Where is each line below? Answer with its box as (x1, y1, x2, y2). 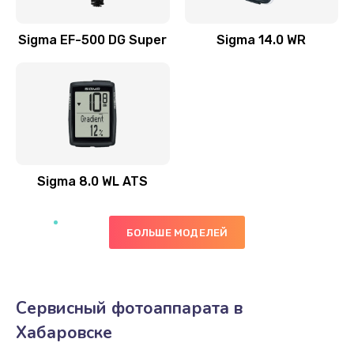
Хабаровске (16, 322, 112, 344)
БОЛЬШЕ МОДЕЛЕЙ (126, 226, 228, 239)
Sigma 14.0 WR (217, 32, 307, 47)
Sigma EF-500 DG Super (18, 32, 168, 47)
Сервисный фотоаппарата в (16, 297, 243, 319)
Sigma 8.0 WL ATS (37, 174, 149, 189)
